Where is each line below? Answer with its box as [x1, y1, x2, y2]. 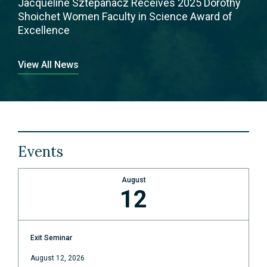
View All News [18, 59, 79, 71]
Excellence [18, 24, 70, 37]
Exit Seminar [30, 234, 72, 243]
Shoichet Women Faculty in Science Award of [18, 10, 232, 23]
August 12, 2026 [30, 254, 85, 263]
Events [18, 142, 63, 162]
